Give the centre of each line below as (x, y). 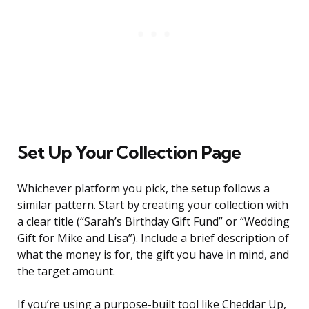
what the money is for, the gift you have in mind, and (153, 255)
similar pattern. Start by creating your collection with (153, 205)
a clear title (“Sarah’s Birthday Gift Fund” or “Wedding (153, 222)
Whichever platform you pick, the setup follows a (143, 189)
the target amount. (66, 271)
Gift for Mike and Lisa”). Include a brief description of (153, 238)
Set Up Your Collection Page (129, 152)
